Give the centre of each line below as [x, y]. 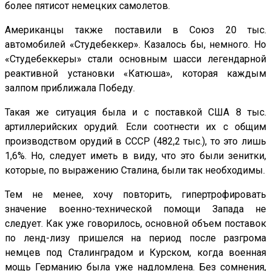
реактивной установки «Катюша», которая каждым [135, 74]
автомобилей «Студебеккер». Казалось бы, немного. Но [135, 45]
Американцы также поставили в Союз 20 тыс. [135, 30]
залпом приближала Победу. [70, 88]
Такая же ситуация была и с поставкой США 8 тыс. [135, 113]
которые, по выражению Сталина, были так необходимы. [135, 171]
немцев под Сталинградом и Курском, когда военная [135, 253]
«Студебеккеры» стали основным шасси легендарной [135, 59]
